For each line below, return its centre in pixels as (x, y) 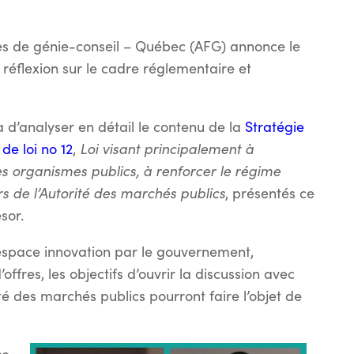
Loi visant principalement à (167, 148)
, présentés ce (270, 193)
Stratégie (275, 126)
